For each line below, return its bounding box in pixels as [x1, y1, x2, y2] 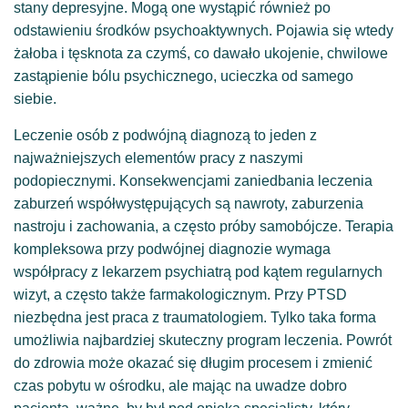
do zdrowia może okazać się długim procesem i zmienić [14, 354, 372, 371]
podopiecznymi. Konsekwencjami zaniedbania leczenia [14, 172, 372, 189]
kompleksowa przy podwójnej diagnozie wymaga [14, 240, 331, 257]
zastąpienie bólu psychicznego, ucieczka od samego [14, 67, 353, 84]
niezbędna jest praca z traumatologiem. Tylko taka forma [14, 309, 376, 325]
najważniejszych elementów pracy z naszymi [14, 149, 303, 166]
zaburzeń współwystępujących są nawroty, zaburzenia [14, 195, 363, 211]
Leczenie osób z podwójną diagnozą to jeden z [14, 127, 317, 143]
